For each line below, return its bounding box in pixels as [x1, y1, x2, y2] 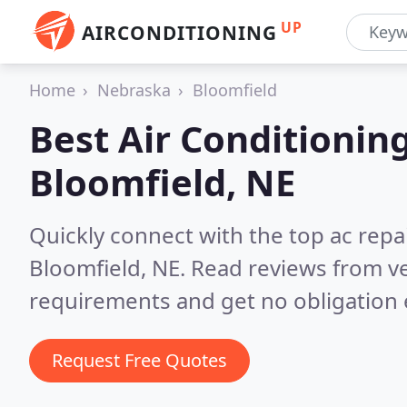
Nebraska [97, 79, 171, 101]
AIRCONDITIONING [82, 20, 277, 45]
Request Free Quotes [52, 348, 227, 372]
